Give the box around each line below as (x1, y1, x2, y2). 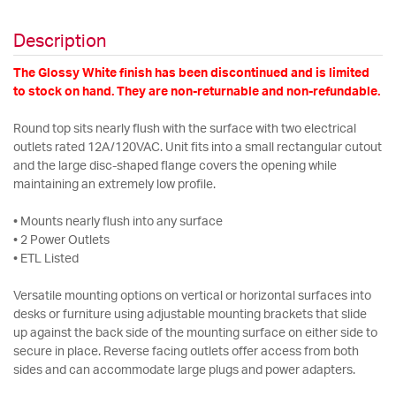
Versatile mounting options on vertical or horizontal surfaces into (13, 290, 371, 303)
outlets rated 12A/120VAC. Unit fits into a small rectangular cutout (13, 141, 382, 155)
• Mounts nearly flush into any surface (13, 216, 223, 229)
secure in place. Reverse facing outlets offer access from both (13, 346, 359, 359)
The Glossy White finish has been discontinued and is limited (13, 67, 369, 80)
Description (13, 33, 106, 51)
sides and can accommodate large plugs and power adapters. (13, 364, 355, 377)
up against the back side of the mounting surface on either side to (13, 327, 377, 340)
